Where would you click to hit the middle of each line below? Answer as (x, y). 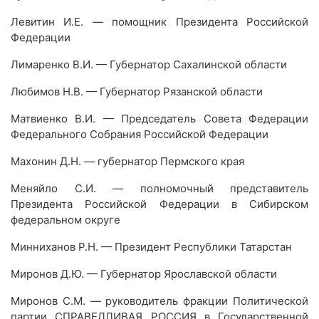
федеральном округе (66, 220)
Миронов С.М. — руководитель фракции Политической (159, 301)
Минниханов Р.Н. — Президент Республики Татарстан (151, 247)
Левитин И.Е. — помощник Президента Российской (159, 22)
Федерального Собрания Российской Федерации (140, 134)
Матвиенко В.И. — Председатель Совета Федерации (159, 119)
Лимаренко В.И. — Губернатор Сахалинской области (149, 64)
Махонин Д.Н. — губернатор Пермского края (127, 161)
